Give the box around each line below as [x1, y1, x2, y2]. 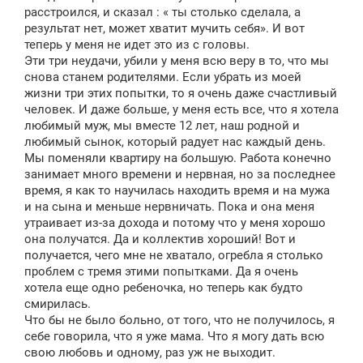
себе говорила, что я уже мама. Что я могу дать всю [24, 329, 324, 344]
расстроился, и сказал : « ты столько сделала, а [24, 5, 301, 19]
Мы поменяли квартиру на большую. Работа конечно [24, 151, 331, 165]
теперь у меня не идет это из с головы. [24, 37, 250, 52]
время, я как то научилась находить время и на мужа [24, 183, 330, 198]
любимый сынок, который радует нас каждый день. [24, 135, 326, 149]
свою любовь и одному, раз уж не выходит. [24, 345, 275, 360]
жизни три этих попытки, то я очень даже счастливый [24, 86, 337, 100]
